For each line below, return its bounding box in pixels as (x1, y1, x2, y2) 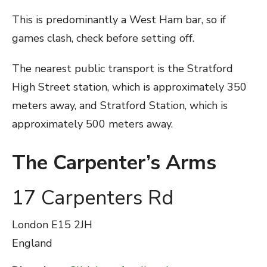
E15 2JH (51, 218, 92, 232)
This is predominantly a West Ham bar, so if (12, 13, 226, 27)
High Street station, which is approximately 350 (12, 80, 247, 94)
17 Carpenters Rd (12, 184, 173, 212)
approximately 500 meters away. (12, 117, 173, 131)
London (12, 218, 51, 232)
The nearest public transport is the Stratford (12, 61, 233, 76)
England (12, 236, 52, 250)
